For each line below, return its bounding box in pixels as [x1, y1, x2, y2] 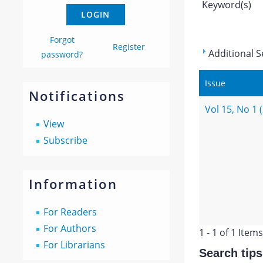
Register [113, 41, 146, 52]
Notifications [28, 87, 126, 104]
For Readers [43, 205, 97, 218]
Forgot [49, 34, 75, 45]
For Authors [43, 222, 96, 235]
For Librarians [43, 238, 105, 251]
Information [28, 175, 117, 193]
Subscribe [43, 134, 87, 147]
